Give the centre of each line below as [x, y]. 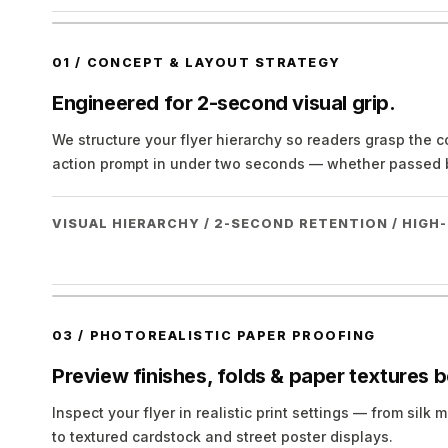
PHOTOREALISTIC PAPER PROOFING [232, 335]
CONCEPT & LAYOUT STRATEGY [213, 62]
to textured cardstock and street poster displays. [222, 436]
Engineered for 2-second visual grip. [224, 103]
